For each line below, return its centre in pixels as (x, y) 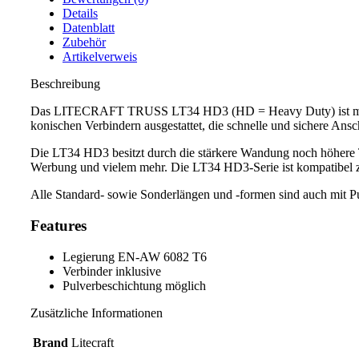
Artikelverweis (100, 57)
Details (80, 14)
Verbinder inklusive (112, 271)
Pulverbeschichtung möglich (134, 285)
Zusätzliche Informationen (97, 313)
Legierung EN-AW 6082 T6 (135, 256)
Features (58, 226)
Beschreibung (65, 84)
